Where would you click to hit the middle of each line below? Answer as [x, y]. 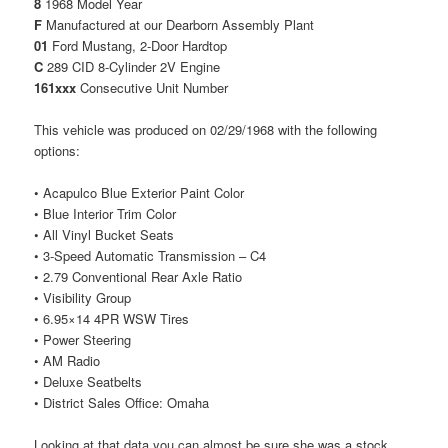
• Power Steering [83, 340]
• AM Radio [67, 361]
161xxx [55, 88]
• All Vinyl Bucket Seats [104, 235]
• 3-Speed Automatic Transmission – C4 [150, 256]
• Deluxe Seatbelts [88, 382]
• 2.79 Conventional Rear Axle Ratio [138, 277]
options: [57, 151]
